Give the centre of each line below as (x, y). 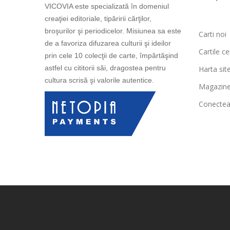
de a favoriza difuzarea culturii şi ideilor (108, 43)
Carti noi (213, 34)
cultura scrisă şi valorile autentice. (99, 80)
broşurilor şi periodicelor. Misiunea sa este (113, 31)
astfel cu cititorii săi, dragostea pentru (105, 68)
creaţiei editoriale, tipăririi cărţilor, (98, 18)
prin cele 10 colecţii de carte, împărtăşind (111, 55)
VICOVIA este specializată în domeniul (107, 6)
